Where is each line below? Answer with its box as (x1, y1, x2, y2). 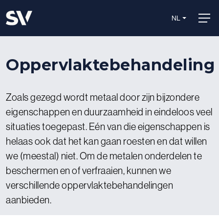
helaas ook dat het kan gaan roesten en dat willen (6, 135, 207, 147)
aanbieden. (6, 194, 51, 206)
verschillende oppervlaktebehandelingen (6, 179, 173, 191)
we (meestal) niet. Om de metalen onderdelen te (6, 150, 202, 162)
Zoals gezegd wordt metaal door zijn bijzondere (6, 91, 199, 103)
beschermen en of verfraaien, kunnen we (6, 164, 171, 176)
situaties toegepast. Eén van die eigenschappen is (6, 120, 210, 132)
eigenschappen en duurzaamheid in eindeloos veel (6, 106, 213, 118)
